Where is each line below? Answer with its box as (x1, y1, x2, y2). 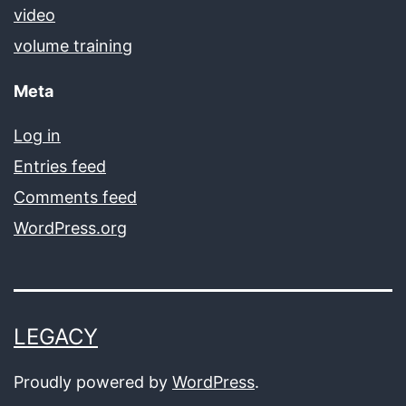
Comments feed (14, 187, 137, 207)
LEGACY (14, 323, 98, 350)
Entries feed (14, 156, 106, 176)
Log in (14, 125, 61, 145)
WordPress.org (14, 217, 127, 237)
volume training (14, 35, 132, 55)
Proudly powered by (14, 372, 172, 391)
